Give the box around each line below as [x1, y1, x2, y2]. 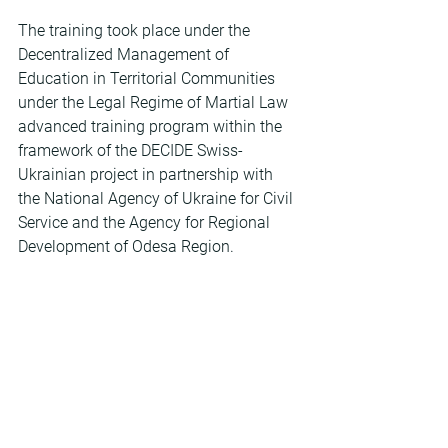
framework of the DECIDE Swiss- [18, 141, 243, 160]
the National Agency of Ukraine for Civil [18, 189, 297, 208]
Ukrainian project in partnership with [18, 165, 277, 184]
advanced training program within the [18, 117, 286, 136]
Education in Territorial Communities [18, 69, 279, 88]
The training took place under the [18, 21, 254, 40]
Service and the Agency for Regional [18, 213, 274, 232]
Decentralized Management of [18, 45, 233, 64]
